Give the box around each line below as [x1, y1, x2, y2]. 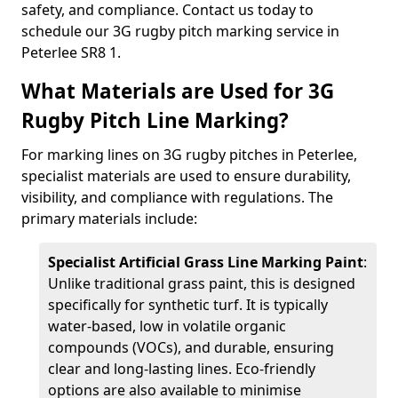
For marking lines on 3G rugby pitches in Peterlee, [21, 145, 357, 164]
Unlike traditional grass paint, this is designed [48, 274, 355, 293]
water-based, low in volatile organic [48, 316, 286, 336]
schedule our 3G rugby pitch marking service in [21, 21, 339, 41]
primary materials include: [21, 209, 197, 228]
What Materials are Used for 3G [21, 77, 334, 105]
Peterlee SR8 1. [21, 43, 121, 62]
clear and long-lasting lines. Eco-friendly [48, 359, 315, 378]
